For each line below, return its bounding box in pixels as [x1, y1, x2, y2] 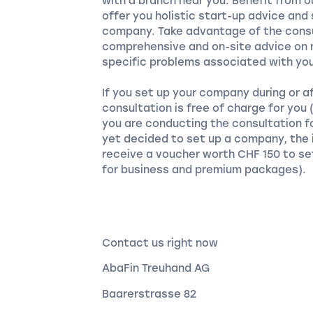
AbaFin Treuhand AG [102, 262, 210, 275]
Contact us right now [102, 236, 219, 249]
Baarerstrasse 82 [102, 288, 197, 301]
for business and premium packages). [102, 163, 307, 177]
